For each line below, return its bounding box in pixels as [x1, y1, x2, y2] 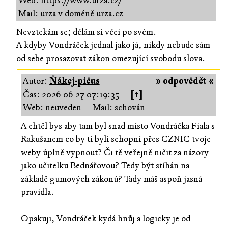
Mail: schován [92, 102, 145, 113]
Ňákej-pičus [49, 75, 100, 87]
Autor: [22, 75, 49, 87]
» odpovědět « [156, 75, 214, 87]
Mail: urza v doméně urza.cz [18, 8, 124, 19]
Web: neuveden [22, 102, 81, 113]
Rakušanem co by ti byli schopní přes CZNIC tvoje [20, 133, 211, 145]
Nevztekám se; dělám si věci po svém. [16, 26, 157, 37]
